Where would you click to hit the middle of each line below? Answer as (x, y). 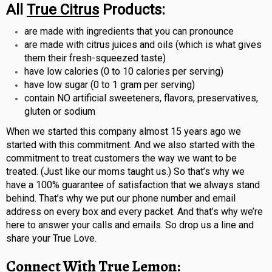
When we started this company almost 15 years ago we (124, 132)
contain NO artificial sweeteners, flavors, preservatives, (141, 98)
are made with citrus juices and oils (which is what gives (143, 45)
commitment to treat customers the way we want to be (121, 158)
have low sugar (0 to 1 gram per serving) (110, 85)
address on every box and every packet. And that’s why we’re (134, 212)
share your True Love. (51, 239)
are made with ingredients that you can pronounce (129, 32)
